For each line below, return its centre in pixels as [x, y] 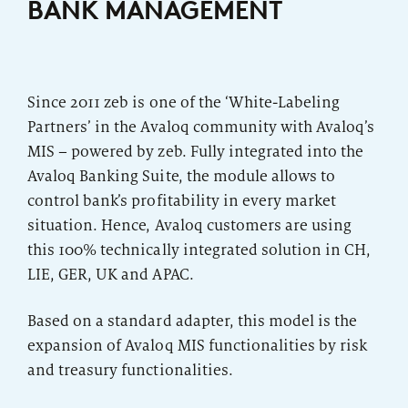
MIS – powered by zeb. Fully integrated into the [196, 151]
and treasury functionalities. [130, 370]
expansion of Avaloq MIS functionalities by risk [198, 345]
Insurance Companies [148, 88]
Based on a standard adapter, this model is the [193, 321]
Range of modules [127, 140]
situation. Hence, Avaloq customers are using [190, 225]
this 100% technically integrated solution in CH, [199, 250]
